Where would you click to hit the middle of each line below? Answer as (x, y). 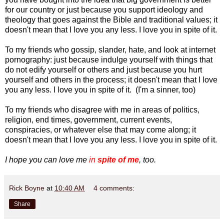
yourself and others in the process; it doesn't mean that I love (111, 80)
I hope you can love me (47, 160)
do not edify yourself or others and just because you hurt (103, 70)
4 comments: (114, 188)
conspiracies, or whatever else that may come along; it (100, 130)
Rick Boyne (27, 188)
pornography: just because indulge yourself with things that (109, 60)
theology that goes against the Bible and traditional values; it (111, 20)
